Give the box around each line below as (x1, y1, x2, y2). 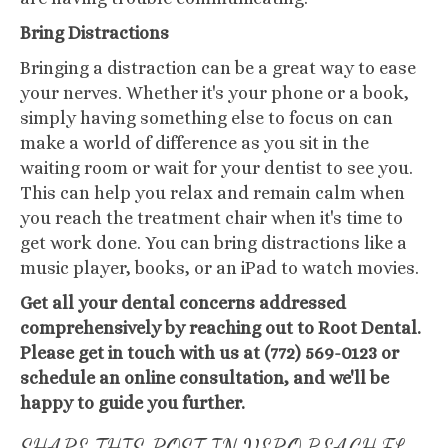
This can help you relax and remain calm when (20, 183, 405, 203)
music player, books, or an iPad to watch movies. (20, 258, 419, 278)
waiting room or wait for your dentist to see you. (20, 158, 413, 178)
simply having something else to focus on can (20, 108, 393, 128)
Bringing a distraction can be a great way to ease (20, 58, 416, 78)
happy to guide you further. (20, 393, 245, 413)
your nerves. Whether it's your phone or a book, (20, 83, 409, 103)
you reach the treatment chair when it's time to (20, 208, 403, 228)
